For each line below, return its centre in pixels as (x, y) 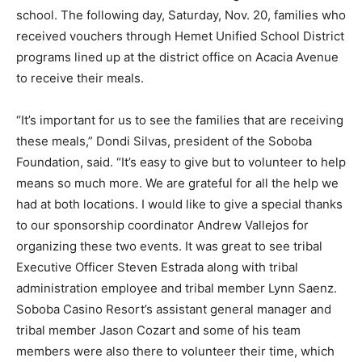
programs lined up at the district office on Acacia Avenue (177, 57)
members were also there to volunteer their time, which (175, 351)
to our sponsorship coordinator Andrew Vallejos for (162, 225)
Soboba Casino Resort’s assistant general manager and (174, 309)
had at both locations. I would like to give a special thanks (179, 204)
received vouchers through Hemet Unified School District (180, 36)
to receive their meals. (80, 78)
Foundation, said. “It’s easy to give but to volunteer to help (181, 162)
